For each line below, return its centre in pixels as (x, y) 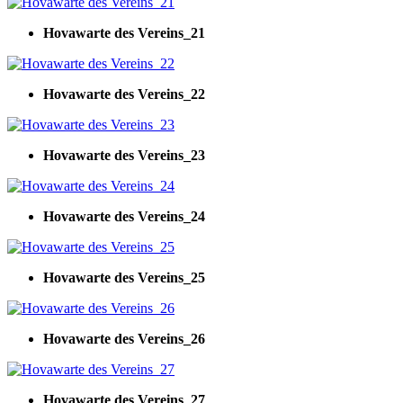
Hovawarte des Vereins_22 (124, 94)
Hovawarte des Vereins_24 (124, 216)
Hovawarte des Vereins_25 (124, 277)
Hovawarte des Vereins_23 (124, 155)
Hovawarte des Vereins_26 (124, 338)
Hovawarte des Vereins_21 (124, 32)
